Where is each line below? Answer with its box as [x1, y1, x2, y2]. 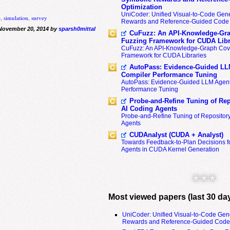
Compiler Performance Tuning [121, 71, 217, 79]
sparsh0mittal [58, 25, 95, 32]
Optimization [121, 3, 162, 11]
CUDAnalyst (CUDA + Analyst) [129, 131, 223, 139]
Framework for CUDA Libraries [121, 52, 206, 59]
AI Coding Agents [121, 105, 177, 112]
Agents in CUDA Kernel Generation [121, 146, 219, 153]
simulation [4, 13, 29, 22]
